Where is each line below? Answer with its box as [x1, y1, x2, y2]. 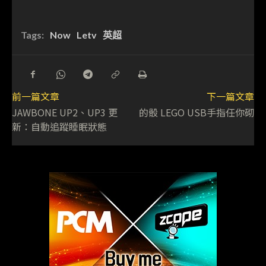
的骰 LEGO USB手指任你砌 [138, 105, 254, 120]
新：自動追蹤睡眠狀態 [12, 119, 107, 134]
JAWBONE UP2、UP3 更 [12, 105, 118, 120]
